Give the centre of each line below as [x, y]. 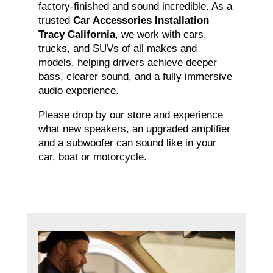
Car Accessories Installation [141, 21]
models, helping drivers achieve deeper [127, 63]
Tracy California [76, 35]
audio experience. [78, 91]
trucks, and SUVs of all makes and [117, 49]
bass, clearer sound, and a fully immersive [135, 77]
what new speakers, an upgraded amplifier [134, 129]
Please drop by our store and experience [130, 115]
